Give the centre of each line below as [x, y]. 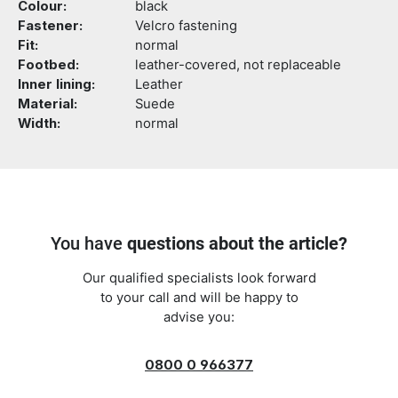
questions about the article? [237, 243]
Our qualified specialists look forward [199, 278]
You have [89, 243]
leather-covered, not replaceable [238, 65]
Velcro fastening [186, 26]
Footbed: [48, 65]
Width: [39, 123]
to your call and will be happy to [199, 298]
